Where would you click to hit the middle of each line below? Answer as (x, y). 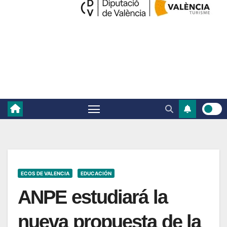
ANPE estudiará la (92, 197)
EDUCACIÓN (96, 173)
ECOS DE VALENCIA (45, 173)
